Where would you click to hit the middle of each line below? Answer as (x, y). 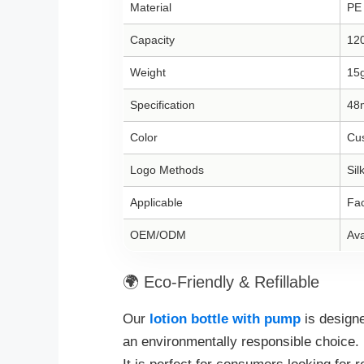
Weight (148, 72)
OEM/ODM (158, 234)
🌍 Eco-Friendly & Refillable (221, 282)
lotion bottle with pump (225, 318)
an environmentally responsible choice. (241, 341)
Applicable (156, 202)
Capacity (152, 39)
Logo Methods (167, 169)
